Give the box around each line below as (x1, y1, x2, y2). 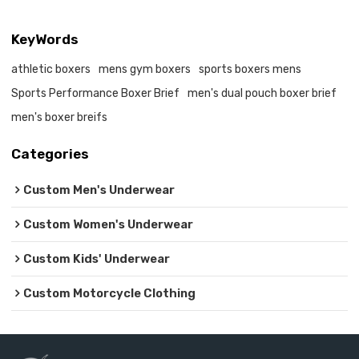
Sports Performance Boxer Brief (11, 87, 180, 101)
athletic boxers (11, 63, 91, 77)
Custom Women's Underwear (23, 216, 194, 232)
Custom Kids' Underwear (23, 251, 171, 266)
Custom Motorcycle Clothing (23, 285, 196, 301)
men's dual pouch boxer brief (188, 87, 337, 101)
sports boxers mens (199, 63, 302, 77)
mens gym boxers (99, 63, 192, 77)
